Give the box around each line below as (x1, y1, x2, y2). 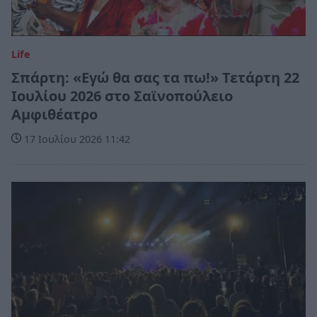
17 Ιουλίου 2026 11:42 (21, 132, 130, 146)
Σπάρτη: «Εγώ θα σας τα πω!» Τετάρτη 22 (11, 67, 299, 87)
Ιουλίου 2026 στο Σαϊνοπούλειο (11, 86, 233, 105)
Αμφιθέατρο (11, 104, 98, 124)
